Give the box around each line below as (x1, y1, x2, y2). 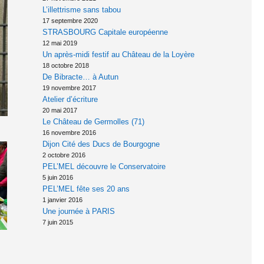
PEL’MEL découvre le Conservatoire (42, 162, 166, 171)
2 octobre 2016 (42, 151, 85, 159)
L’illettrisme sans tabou (42, 5, 121, 15)
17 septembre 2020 (42, 17, 98, 25)
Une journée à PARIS (42, 207, 115, 216)
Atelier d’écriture (42, 95, 98, 104)
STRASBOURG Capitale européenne (42, 28, 168, 37)
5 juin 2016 (42, 174, 73, 181)
